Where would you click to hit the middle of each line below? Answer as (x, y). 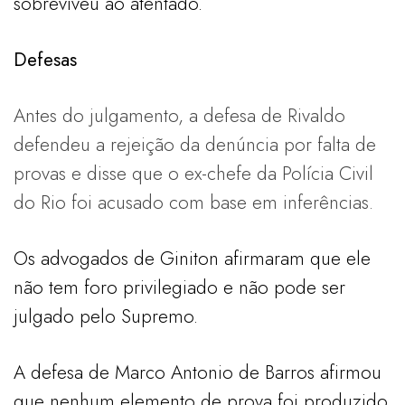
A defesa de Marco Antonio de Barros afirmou (198, 372)
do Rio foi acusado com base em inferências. (193, 202)
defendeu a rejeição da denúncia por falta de (195, 144)
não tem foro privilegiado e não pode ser (179, 287)
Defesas (45, 59)
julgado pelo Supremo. (106, 316)
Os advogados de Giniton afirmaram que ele (192, 258)
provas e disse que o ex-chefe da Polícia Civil (193, 173)
